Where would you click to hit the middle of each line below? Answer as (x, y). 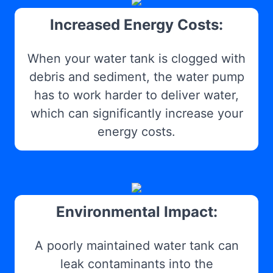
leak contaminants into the (136, 264)
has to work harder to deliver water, (136, 95)
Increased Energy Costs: (136, 24)
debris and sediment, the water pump (136, 76)
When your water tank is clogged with (136, 58)
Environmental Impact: (136, 211)
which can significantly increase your (136, 113)
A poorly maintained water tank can (136, 245)
